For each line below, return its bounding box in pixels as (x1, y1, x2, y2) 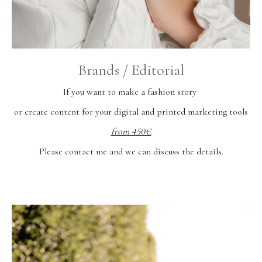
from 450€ (111, 126, 151, 138)
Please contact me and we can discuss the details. (39, 146, 223, 158)
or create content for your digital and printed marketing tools (14, 106, 248, 118)
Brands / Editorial (78, 61, 184, 80)
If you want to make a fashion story (63, 86, 199, 98)
